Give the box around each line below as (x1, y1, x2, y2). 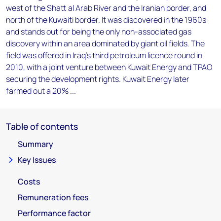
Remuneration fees (18, 192, 88, 203)
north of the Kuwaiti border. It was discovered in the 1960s (6, 14, 206, 25)
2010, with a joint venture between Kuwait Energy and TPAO (6, 62, 212, 73)
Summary (18, 139, 53, 149)
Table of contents (6, 120, 78, 132)
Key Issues (18, 154, 56, 165)
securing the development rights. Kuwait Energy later (6, 74, 189, 84)
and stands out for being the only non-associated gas (6, 26, 191, 37)
